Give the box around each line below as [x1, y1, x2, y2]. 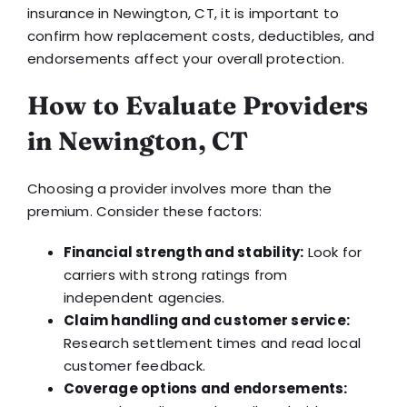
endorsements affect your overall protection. [26, 48, 344, 68]
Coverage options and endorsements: [63, 378, 348, 398]
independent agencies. [63, 287, 225, 307]
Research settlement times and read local [63, 333, 361, 352]
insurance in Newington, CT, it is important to [26, 3, 340, 23]
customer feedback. [63, 355, 206, 375]
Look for [303, 242, 362, 262]
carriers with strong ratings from [63, 264, 288, 284]
